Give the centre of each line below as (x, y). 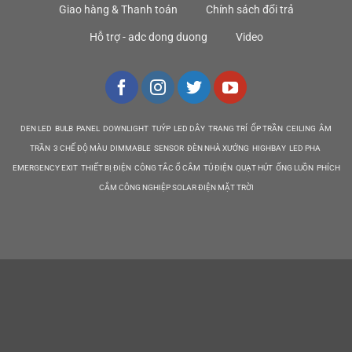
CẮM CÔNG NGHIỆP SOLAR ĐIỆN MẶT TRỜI (176, 187)
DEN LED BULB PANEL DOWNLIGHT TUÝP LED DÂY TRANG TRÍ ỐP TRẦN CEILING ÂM (176, 128)
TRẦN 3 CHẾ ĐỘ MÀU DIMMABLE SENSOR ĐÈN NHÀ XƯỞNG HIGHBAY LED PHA (176, 148)
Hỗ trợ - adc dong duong (148, 37)
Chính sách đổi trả (249, 10)
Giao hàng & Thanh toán (118, 10)
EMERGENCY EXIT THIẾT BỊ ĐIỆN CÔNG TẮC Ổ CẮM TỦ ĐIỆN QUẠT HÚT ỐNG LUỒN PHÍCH (176, 168)
